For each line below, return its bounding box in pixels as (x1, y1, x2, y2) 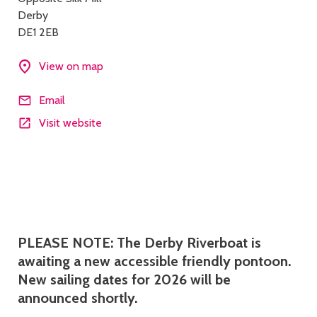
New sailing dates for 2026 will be (18, 271, 231, 288)
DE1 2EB (18, 25, 59, 39)
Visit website (39, 116, 102, 129)
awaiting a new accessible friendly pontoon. (18, 253, 294, 270)
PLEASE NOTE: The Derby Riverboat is (18, 234, 261, 251)
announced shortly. (18, 289, 137, 306)
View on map (39, 59, 103, 73)
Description (17, 206, 101, 226)
